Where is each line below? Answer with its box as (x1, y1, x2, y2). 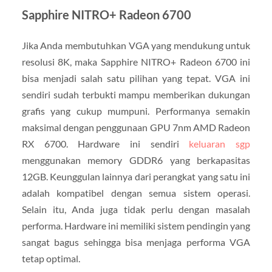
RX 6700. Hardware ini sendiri (21, 137, 189, 149)
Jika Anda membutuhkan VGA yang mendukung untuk (21, 39, 251, 51)
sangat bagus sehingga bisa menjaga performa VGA (21, 236, 251, 248)
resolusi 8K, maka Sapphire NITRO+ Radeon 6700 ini (21, 55, 251, 67)
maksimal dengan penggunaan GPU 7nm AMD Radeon (21, 121, 251, 133)
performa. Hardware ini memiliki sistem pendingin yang (21, 219, 251, 231)
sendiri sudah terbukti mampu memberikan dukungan (21, 88, 251, 100)
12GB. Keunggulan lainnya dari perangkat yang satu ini (21, 170, 251, 182)
